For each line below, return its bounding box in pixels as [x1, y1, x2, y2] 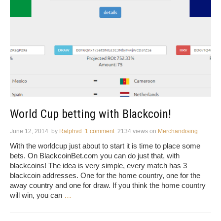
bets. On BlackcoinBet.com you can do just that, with [10, 151, 180, 160]
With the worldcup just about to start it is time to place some [10, 142, 200, 150]
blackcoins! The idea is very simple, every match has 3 [10, 161, 187, 170]
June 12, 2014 [10, 128, 48, 135]
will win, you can [10, 191, 64, 200]
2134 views [117, 128, 148, 135]
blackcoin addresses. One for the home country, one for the [10, 171, 200, 180]
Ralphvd [59, 128, 82, 135]
